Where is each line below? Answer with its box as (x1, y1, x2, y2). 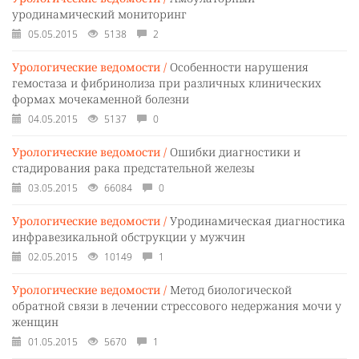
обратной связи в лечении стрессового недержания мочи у (12, 298, 341, 313)
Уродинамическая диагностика (170, 213, 345, 228)
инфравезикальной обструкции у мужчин (12, 229, 245, 244)
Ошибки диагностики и (170, 144, 301, 159)
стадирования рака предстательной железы (12, 160, 255, 175)
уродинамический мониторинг (12, 6, 187, 22)
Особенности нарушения (170, 59, 309, 75)
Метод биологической (170, 282, 292, 297)
